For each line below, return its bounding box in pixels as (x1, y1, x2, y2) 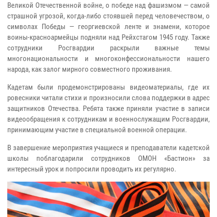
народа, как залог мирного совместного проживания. (7, 64, 172, 74)
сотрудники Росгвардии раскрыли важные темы (7, 43, 210, 52)
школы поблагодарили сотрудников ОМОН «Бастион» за (7, 154, 210, 163)
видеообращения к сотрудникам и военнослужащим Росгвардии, (7, 114, 210, 124)
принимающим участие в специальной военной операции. (7, 125, 187, 134)
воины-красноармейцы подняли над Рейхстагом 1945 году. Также (7, 32, 210, 42)
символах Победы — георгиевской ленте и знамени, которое (7, 22, 210, 31)
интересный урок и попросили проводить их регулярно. (7, 164, 176, 173)
